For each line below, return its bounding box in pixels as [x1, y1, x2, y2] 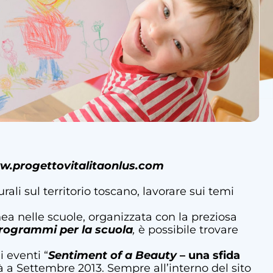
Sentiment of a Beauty [48, 248, 177, 262]
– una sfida [177, 248, 240, 262]
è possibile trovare [138, 222, 238, 236]
